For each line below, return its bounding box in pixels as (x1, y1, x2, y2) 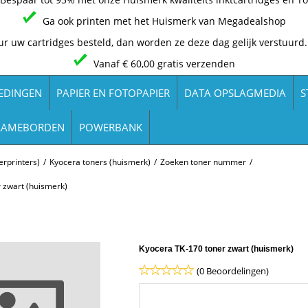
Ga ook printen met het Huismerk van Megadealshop (42, 14, 286, 27)
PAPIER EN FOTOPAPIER (56, 85, 170, 100)
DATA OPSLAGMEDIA (184, 85, 286, 100)
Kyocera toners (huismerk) (49, 155, 151, 168)
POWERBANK (79, 120, 142, 134)
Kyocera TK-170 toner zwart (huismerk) (139, 243, 294, 254)
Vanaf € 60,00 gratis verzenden (93, 56, 235, 70)
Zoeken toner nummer (159, 155, 246, 168)
